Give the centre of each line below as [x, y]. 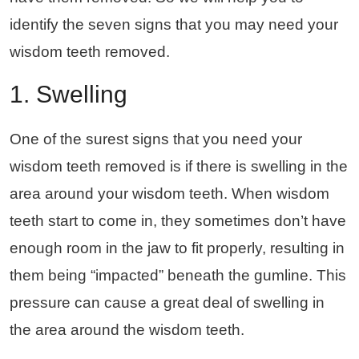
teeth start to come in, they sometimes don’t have [178, 220]
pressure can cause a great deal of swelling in [167, 302]
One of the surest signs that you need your [156, 139]
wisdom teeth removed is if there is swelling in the [179, 166]
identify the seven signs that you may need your [174, 24]
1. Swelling [69, 94]
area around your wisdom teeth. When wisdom [169, 193]
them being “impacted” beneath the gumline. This [178, 275]
